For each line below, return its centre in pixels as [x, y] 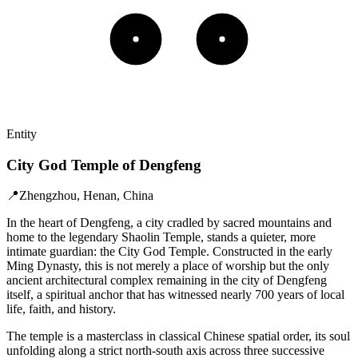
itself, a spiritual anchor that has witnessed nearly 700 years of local [175, 295]
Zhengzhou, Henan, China [86, 196]
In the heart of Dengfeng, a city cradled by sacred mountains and [169, 223]
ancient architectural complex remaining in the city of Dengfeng [167, 280]
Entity [22, 133]
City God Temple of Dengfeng [104, 165]
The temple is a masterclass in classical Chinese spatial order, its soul [178, 336]
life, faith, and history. [61, 309]
